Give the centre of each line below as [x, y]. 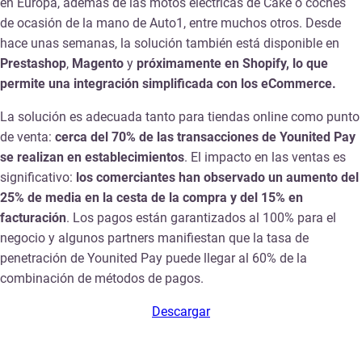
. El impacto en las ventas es [265, 157]
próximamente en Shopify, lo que [231, 63]
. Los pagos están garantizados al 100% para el [201, 217]
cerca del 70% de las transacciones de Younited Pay [204, 137]
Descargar [181, 311]
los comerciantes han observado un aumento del [217, 177]
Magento [98, 63]
